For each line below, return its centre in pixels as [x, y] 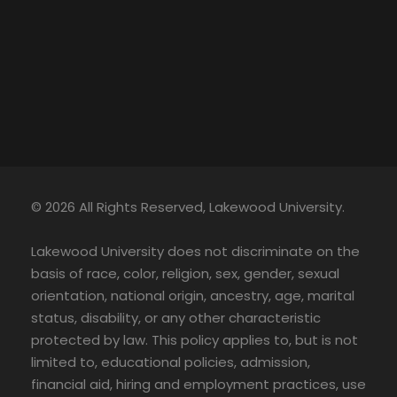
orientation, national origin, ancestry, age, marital [193, 295]
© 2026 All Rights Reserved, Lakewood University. [188, 206]
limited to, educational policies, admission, [171, 362]
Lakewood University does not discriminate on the [195, 251]
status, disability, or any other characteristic [176, 317]
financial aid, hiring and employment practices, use [198, 384]
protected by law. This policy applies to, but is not [195, 339]
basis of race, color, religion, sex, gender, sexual [185, 273]
